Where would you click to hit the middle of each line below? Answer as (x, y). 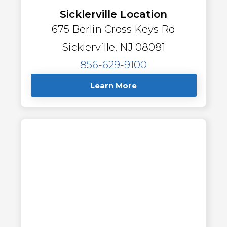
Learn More (113, 86)
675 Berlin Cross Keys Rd (113, 30)
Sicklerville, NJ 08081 (113, 47)
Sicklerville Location (113, 14)
